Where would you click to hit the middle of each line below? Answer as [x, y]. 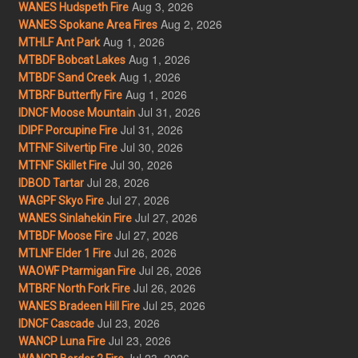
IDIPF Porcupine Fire [68, 130]
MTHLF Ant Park [59, 42]
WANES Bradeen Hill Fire [79, 306]
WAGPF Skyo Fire [61, 200]
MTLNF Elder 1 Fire [64, 253]
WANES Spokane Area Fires [88, 24]
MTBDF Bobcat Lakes [72, 60]
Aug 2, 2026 [191, 24]
